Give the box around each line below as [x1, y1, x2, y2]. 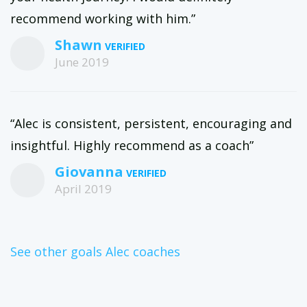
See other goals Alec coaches [10, 243, 180, 260]
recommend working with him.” [10, 10, 195, 27]
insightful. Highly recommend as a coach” [10, 137, 254, 153]
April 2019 [55, 181, 112, 197]
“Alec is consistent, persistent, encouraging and [10, 115, 292, 132]
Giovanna [55, 162, 123, 181]
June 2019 [55, 54, 109, 70]
